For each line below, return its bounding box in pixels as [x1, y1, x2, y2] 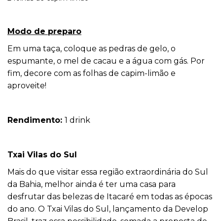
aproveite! [7, 80, 46, 90]
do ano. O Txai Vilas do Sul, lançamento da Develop [7, 204, 208, 214]
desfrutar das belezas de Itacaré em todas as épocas [7, 191, 212, 201]
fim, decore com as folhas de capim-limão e [7, 68, 176, 78]
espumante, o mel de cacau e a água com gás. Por [7, 56, 205, 66]
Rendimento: [7, 115, 65, 125]
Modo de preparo [7, 26, 81, 36]
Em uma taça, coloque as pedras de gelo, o [7, 43, 176, 53]
